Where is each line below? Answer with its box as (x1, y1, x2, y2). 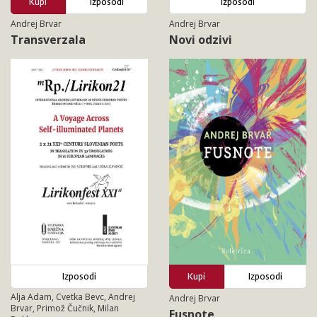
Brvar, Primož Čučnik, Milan (11, 302, 119, 315)
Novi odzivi (169, 32, 232, 48)
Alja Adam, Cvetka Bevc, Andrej (11, 291, 135, 304)
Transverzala (11, 32, 86, 48)
